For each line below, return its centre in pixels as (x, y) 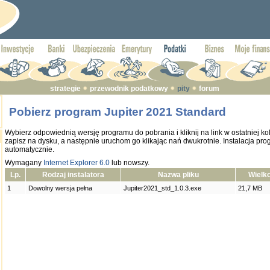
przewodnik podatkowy (129, 89)
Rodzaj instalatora (73, 175)
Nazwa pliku (178, 175)
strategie (65, 89)
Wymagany (24, 163)
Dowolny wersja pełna (60, 188)
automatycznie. (30, 149)
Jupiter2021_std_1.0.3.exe (162, 188)
